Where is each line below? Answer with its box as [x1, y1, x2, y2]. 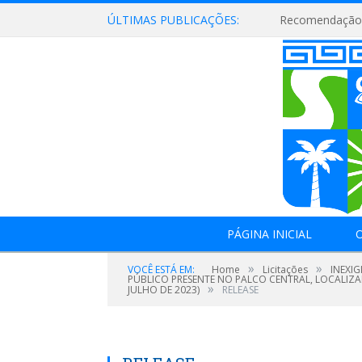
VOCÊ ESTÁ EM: [128, 263, 195, 276]
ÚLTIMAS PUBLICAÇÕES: [107, 12, 239, 27]
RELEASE [222, 283, 259, 297]
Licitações [263, 263, 308, 276]
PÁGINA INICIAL [226, 226, 312, 242]
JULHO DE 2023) [128, 283, 200, 297]
